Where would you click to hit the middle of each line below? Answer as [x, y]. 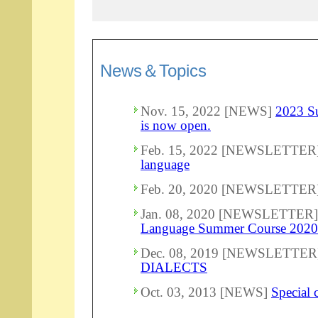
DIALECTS [174, 267]
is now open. [176, 125]
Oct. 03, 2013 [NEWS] [206, 292]
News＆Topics [153, 70]
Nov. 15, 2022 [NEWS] [208, 111]
